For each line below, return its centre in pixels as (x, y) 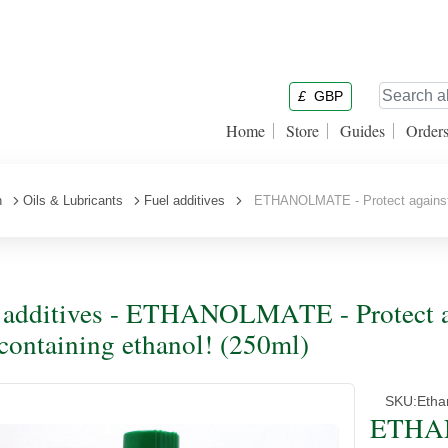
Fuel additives (184, 200)
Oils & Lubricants (73, 200)
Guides (362, 130)
